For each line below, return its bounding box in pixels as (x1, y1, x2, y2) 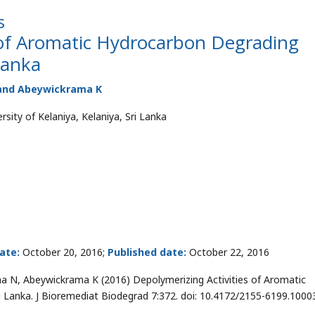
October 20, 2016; (20, 245, 108, 259)
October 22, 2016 (186, 245, 269, 259)
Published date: (108, 245, 186, 259)
